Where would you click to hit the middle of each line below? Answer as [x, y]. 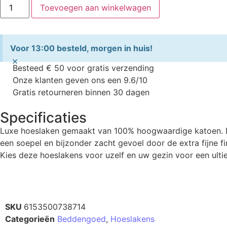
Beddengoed [82, 219]
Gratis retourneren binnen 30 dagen [81, 92]
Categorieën [30, 219]
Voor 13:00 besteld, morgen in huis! [81, 48]
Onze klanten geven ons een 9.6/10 [80, 80]
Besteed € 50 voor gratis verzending [83, 68]
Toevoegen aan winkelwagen [96, 7]
